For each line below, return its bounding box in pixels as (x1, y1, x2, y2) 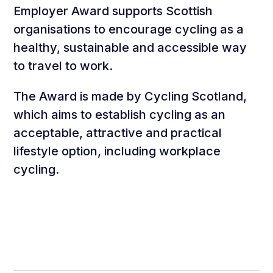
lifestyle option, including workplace (13, 144, 221, 158)
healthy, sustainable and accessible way (13, 40, 247, 55)
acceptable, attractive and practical (13, 126, 222, 140)
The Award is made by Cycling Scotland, (13, 89, 247, 104)
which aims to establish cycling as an (13, 107, 226, 122)
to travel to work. (13, 58, 113, 73)
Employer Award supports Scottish (13, 4, 213, 18)
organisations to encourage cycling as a (13, 22, 244, 37)
